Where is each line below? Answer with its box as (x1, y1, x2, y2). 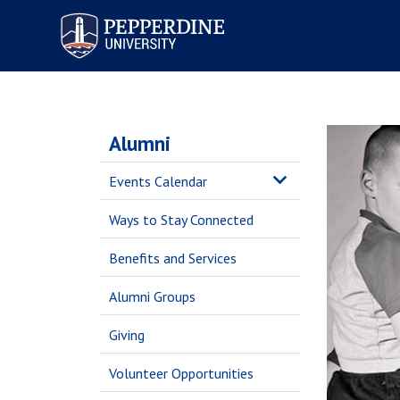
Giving (109, 326, 145, 344)
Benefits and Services (109, 249, 237, 267)
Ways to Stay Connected (109, 211, 254, 229)
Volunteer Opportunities (109, 364, 254, 382)
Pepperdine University (49, 6, 194, 27)
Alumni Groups (109, 287, 196, 305)
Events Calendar (109, 172, 207, 190)
